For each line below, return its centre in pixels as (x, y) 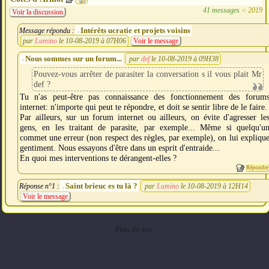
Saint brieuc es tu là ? (101, 186)
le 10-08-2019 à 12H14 (214, 186)
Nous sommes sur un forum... (74, 59)
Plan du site (134, 230)
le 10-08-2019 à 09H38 (185, 59)
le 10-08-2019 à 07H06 (92, 41)
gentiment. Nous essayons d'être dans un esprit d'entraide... (120, 148)
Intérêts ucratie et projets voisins (135, 31)
